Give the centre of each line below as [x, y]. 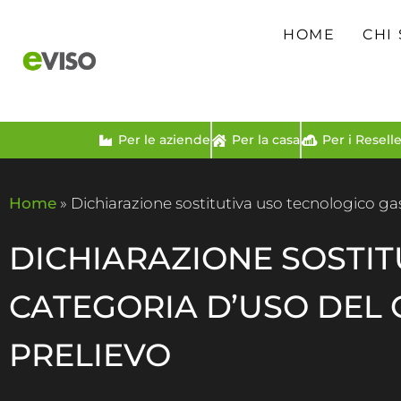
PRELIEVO [90, 355]
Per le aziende [164, 140]
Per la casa [266, 140]
